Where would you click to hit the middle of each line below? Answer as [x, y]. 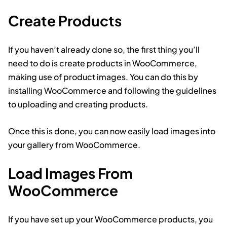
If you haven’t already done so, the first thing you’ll [104, 49]
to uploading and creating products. [78, 104]
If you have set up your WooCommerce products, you [110, 219]
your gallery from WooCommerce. [74, 145]
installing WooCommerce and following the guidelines [112, 90]
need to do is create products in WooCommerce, [103, 63]
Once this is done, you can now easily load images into [112, 131]
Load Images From [70, 173]
